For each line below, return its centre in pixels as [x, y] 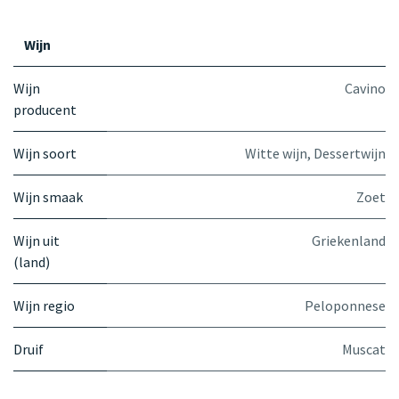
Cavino [365, 88]
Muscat [364, 349]
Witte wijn [276, 153]
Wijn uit [37, 240]
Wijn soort [45, 153]
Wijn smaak [48, 196]
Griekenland [349, 240]
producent [45, 109]
